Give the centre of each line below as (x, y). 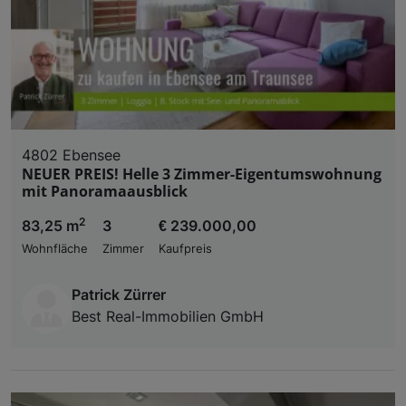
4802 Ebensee (71, 155)
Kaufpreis (185, 248)
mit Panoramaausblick (105, 191)
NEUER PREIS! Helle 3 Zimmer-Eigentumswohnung (202, 174)
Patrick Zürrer (119, 294)
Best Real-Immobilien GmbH (168, 316)
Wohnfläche (55, 248)
